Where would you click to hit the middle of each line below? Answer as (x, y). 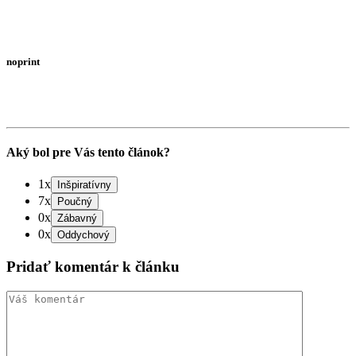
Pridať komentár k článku (93, 266)
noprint (23, 61)
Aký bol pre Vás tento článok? (88, 152)
